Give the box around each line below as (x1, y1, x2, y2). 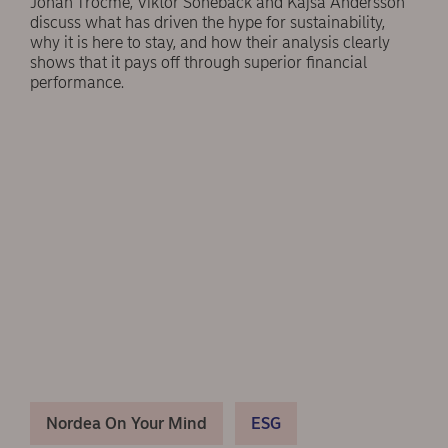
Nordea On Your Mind (46, 413, 207, 433)
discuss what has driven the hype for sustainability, (30, 13, 385, 33)
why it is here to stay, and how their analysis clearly (30, 33, 390, 53)
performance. (30, 73, 124, 93)
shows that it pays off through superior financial (30, 53, 367, 73)
